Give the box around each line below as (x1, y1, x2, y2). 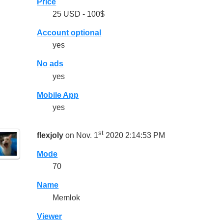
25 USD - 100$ (53, 10, 105, 19)
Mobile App (37, 90, 79, 99)
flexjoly (37, 131, 64, 140)
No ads (37, 59, 64, 68)
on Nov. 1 (63, 131, 99, 140)
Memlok (53, 193, 81, 202)
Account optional (37, 28, 102, 37)
